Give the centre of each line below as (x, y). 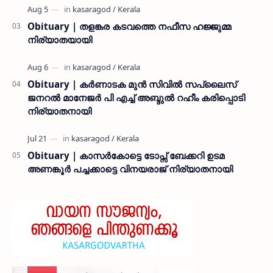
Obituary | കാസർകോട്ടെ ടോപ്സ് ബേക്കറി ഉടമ (126, 156)
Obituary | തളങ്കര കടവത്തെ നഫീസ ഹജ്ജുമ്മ (129, 27)
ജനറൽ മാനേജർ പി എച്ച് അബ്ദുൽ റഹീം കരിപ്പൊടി (136, 98)
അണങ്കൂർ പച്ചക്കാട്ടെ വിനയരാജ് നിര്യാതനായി (130, 169)
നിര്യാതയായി (60, 40)
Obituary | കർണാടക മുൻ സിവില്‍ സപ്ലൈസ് (132, 84)
